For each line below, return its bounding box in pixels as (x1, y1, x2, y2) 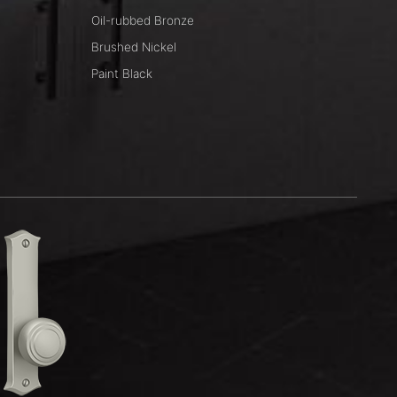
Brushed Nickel (90, 40, 176, 55)
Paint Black (90, 66, 152, 82)
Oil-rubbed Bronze (90, 13, 194, 28)
